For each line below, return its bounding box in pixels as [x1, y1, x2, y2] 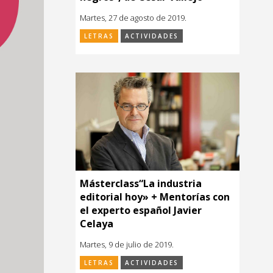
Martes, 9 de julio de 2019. [80, 238, 174, 250]
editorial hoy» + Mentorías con [80, 190, 230, 204]
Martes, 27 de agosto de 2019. [80, 12, 186, 23]
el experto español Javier [80, 203, 202, 217]
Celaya [80, 216, 113, 230]
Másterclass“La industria [80, 176, 202, 190]
